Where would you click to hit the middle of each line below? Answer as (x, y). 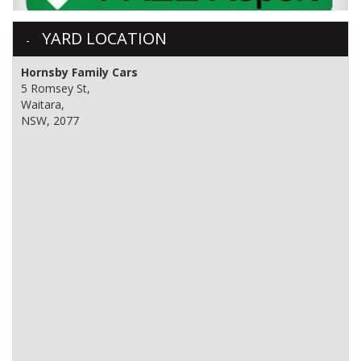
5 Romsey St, (56, 88)
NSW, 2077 (50, 120)
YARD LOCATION (104, 38)
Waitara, (43, 104)
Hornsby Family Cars (79, 72)
